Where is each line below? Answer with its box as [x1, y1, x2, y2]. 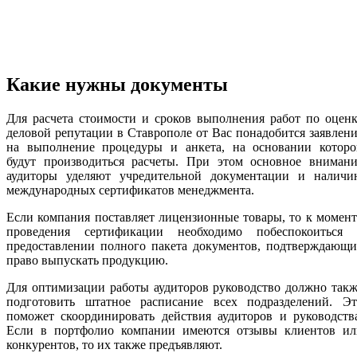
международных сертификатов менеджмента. [6, 182, 254, 197]
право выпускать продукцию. [6, 253, 168, 267]
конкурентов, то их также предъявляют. [6, 337, 222, 351]
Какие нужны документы [6, 73, 228, 95]
